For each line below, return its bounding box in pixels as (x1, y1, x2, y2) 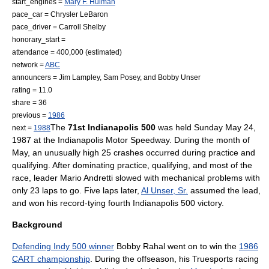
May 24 (225, 122, 253, 132)
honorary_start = (12, 35, 65, 43)
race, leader (12, 173, 60, 183)
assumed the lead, (188, 186, 261, 195)
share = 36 (12, 98, 47, 106)
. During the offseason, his (90, 254, 192, 264)
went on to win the (165, 241, 239, 251)
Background (12, 220, 62, 229)
